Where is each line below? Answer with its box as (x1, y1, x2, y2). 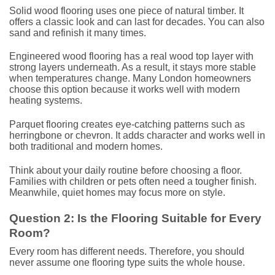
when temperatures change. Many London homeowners (9, 73, 251, 84)
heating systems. (9, 95, 82, 106)
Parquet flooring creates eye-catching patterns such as (9, 119, 245, 130)
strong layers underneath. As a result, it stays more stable (9, 62, 256, 73)
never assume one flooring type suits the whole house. (9, 257, 245, 268)
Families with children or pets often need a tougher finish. (9, 176, 257, 187)
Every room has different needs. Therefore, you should (9, 246, 244, 257)
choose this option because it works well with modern (9, 84, 240, 95)
